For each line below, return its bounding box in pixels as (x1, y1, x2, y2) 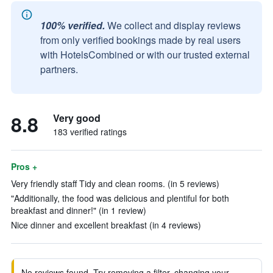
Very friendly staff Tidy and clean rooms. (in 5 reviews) (11, 177, 219, 190)
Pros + (11, 160, 37, 172)
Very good (53, 111, 101, 125)
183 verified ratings (53, 126, 127, 138)
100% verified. (40, 18, 105, 32)
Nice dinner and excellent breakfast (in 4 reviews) (11, 219, 201, 231)
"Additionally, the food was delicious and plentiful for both (11, 192, 229, 204)
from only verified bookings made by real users (40, 33, 241, 47)
